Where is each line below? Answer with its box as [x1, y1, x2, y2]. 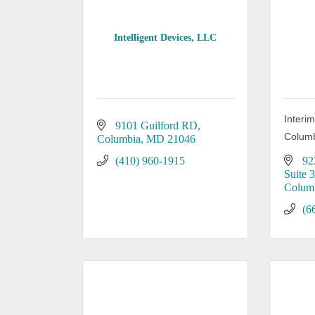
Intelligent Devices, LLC [114, 32, 217, 43]
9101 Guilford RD [115, 120, 198, 131]
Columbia [97, 133, 141, 145]
